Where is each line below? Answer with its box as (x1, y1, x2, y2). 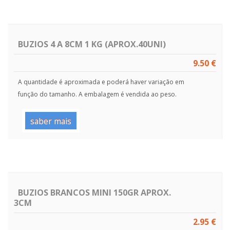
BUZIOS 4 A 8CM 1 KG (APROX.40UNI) (18, 38, 166, 50)
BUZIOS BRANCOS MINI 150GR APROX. (18, 186, 171, 198)
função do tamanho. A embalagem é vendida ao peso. (18, 90, 177, 99)
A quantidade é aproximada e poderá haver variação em (18, 78, 185, 87)
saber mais (30, 115, 71, 127)
